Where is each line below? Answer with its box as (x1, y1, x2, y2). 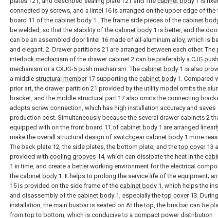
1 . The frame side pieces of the (91, 17, 182, 24)
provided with (10, 153, 50, 160)
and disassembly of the (10, 192, 77, 199)
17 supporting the (87, 75, 139, 82)
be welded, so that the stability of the (10, 26, 115, 34)
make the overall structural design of (10, 133, 113, 141)
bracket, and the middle (10, 94, 77, 102)
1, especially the (114, 192, 162, 199)
